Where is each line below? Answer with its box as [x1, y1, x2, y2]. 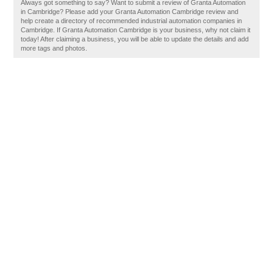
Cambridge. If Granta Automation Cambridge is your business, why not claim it [21, 26, 251, 34]
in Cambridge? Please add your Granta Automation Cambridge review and [21, 8, 239, 15]
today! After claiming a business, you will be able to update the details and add [21, 35, 249, 43]
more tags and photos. [21, 44, 88, 52]
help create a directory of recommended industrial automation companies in [21, 17, 243, 24]
